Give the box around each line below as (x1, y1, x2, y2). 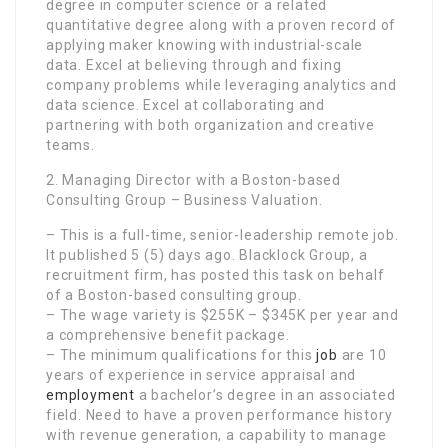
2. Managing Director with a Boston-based (46, 171, 342, 188)
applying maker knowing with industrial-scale (46, 36, 364, 53)
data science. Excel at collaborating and (46, 96, 326, 113)
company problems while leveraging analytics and (46, 76, 397, 93)
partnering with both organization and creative (46, 116, 375, 133)
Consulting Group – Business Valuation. (46, 191, 323, 208)
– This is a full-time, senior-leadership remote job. (46, 226, 399, 243)
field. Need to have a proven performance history (46, 406, 393, 423)
